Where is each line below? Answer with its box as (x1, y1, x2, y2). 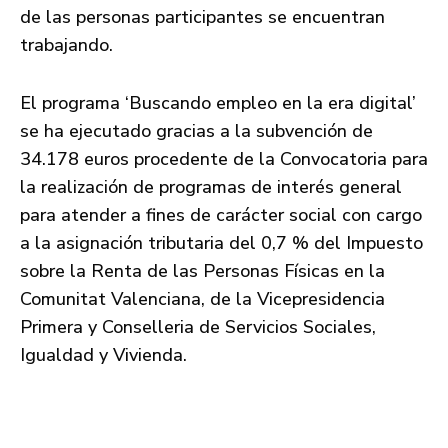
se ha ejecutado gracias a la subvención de (20, 118, 373, 143)
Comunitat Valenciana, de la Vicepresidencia (20, 286, 385, 311)
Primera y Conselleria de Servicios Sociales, (20, 314, 376, 339)
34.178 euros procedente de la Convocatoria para (20, 146, 428, 171)
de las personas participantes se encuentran (20, 4, 385, 29)
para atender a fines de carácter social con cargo (20, 202, 422, 227)
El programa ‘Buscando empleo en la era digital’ (20, 90, 416, 115)
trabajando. (20, 32, 113, 57)
